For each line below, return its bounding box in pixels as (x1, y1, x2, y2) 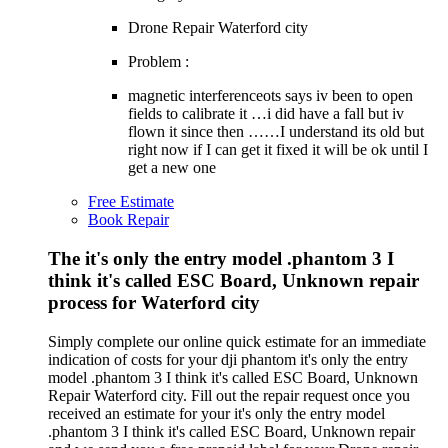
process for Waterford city (48, 291, 260, 313)
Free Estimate (88, 193, 174, 211)
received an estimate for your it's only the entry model (48, 404, 385, 422)
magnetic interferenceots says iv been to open (128, 87, 413, 105)
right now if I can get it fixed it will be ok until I (128, 141, 428, 159)
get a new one (128, 159, 216, 177)
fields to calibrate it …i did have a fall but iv (128, 105, 404, 123)
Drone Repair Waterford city (128, 19, 308, 37)
